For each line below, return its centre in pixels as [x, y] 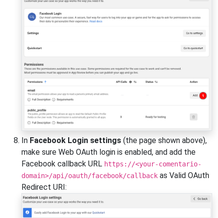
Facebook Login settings [75, 140]
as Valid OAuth [183, 175]
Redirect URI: [44, 187]
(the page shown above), [164, 140]
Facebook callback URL [63, 163]
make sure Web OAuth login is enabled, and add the [109, 152]
